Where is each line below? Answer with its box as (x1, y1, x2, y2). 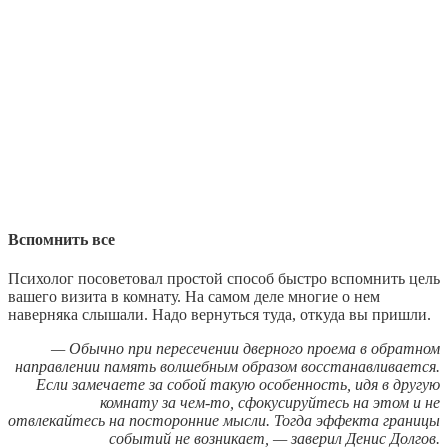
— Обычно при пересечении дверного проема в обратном (51, 340, 440, 358)
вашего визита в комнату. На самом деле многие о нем (8, 288, 380, 306)
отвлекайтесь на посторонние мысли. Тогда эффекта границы (8, 412, 440, 430)
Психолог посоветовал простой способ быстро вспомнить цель (8, 270, 440, 288)
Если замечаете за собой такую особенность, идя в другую (36, 376, 440, 394)
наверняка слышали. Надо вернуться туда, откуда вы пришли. (8, 306, 431, 324)
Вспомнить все (8, 231, 115, 249)
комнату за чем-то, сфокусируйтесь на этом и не (100, 394, 440, 412)
